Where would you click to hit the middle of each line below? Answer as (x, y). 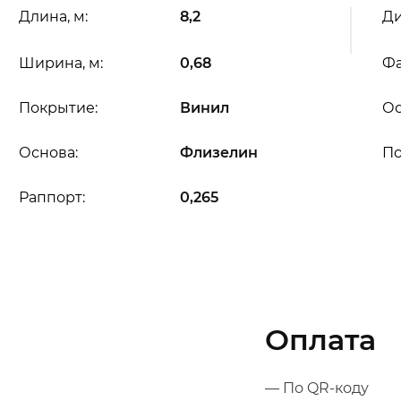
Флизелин (218, 153)
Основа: (48, 153)
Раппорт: (51, 197)
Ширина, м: (60, 63)
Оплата (320, 340)
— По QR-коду (316, 388)
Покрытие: (58, 108)
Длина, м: (53, 17)
